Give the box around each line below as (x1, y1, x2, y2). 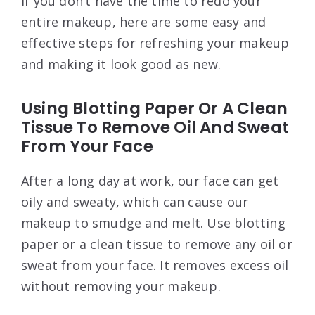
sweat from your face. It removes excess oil (21, 256, 289, 274)
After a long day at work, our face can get (21, 172, 279, 189)
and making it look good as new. (21, 55, 221, 72)
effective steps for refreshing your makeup (21, 34, 290, 51)
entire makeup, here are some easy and (21, 13, 266, 30)
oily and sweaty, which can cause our (21, 193, 249, 210)
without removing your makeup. (21, 277, 221, 295)
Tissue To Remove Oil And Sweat (21, 115, 290, 139)
